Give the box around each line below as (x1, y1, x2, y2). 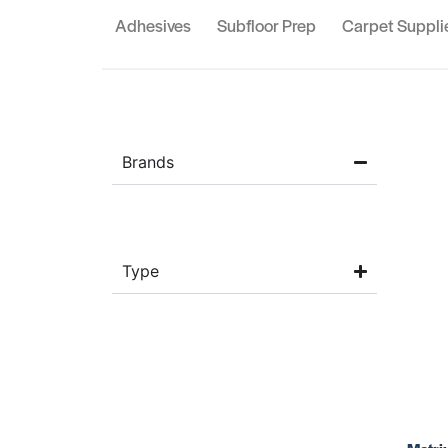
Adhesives (115, 13, 191, 38)
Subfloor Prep (217, 13, 316, 38)
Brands (122, 152, 174, 173)
